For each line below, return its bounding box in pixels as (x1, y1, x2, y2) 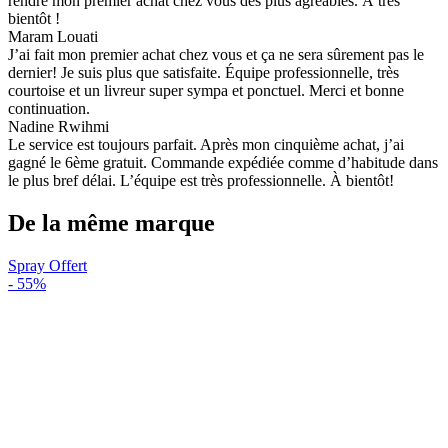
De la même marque (8, 210, 215, 237)
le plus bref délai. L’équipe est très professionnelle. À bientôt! (8, 172, 394, 190)
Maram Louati (8, 28, 98, 46)
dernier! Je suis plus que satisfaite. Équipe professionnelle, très (8, 64, 399, 82)
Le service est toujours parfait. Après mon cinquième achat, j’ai (8, 136, 404, 154)
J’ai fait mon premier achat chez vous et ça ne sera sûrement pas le (8, 46, 424, 64)
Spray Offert (8, 257, 87, 275)
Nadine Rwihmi (8, 118, 109, 136)
